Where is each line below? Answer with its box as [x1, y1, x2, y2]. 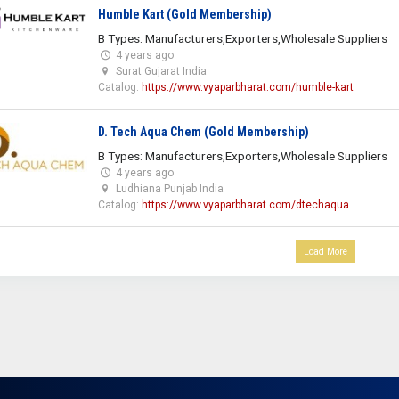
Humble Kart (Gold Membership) [97, 6, 272, 21]
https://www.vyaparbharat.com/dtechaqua [141, 198, 349, 211]
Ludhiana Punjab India [115, 182, 224, 195]
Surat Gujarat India [115, 64, 207, 77]
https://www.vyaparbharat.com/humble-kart [141, 80, 354, 94]
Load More [304, 245, 347, 257]
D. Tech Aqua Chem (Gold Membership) [97, 124, 309, 139]
